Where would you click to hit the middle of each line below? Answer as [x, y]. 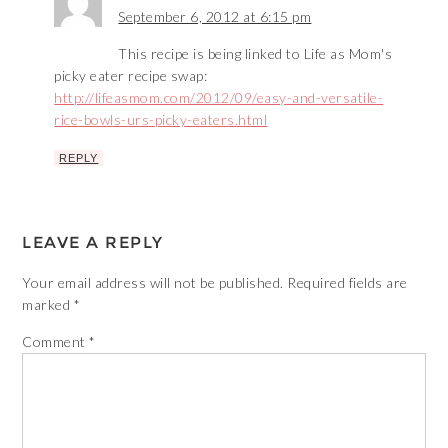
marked [48, 304]
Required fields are [347, 282]
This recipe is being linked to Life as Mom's [255, 53]
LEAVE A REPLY [93, 242]
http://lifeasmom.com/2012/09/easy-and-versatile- [219, 97]
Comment [56, 341]
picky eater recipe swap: [131, 75]
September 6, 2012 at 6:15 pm [215, 16]
